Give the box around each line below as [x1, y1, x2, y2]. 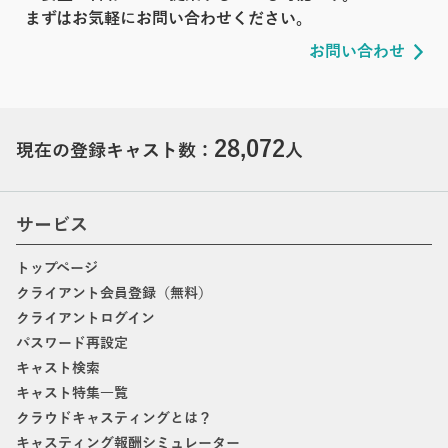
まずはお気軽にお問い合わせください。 [25, 9, 312, 28]
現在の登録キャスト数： [16, 140, 214, 161]
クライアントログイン [16, 310, 155, 326]
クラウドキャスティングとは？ [16, 410, 212, 426]
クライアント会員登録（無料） [16, 285, 212, 301]
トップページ [16, 260, 98, 276]
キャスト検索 [16, 360, 100, 376]
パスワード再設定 [16, 335, 128, 351]
